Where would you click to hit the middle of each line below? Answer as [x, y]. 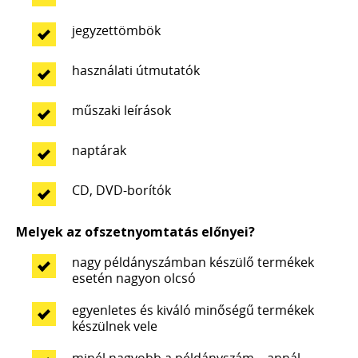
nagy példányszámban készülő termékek [193, 262]
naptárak [99, 150]
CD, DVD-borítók [123, 190]
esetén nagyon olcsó [134, 278]
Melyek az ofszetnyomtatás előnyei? [135, 232]
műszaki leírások [121, 110]
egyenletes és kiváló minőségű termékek [193, 310]
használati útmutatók [136, 70]
